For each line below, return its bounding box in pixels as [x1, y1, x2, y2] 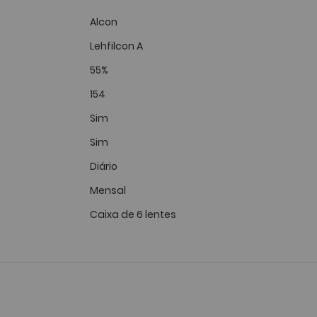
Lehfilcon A [90, 39, 143, 53]
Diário [90, 159, 117, 173]
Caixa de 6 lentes [90, 207, 176, 221]
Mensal [90, 183, 126, 197]
